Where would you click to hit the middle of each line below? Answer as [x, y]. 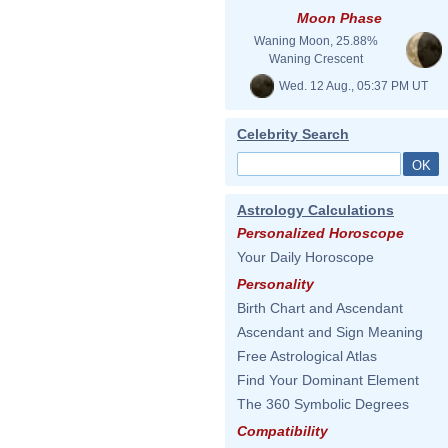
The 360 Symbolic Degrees [323, 404]
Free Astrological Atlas [307, 356]
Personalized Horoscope [320, 233]
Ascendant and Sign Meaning [330, 332]
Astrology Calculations [315, 210]
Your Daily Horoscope [305, 257]
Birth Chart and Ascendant [320, 308]
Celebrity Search [293, 134]
